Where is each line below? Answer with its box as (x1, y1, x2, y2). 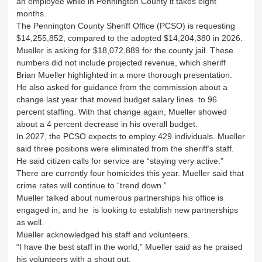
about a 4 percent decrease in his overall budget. (16, 119, 201, 129)
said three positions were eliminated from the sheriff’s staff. (16, 143, 235, 153)
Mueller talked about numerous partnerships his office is (16, 192, 224, 202)
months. (16, 8, 49, 18)
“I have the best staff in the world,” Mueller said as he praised (16, 242, 243, 251)
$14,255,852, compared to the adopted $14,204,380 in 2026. (16, 33, 243, 43)
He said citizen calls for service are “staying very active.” (16, 156, 224, 166)
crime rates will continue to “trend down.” (16, 180, 167, 190)
